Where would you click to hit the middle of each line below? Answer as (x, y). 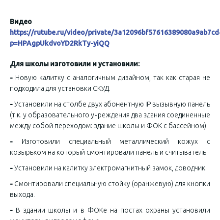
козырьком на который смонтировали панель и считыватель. (109, 152)
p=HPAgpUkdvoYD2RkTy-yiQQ (60, 43)
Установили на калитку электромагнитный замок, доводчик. (110, 168)
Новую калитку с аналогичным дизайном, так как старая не (113, 78)
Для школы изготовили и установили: (75, 64)
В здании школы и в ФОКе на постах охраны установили (113, 210)
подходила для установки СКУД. (60, 88)
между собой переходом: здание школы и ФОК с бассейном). (109, 126)
